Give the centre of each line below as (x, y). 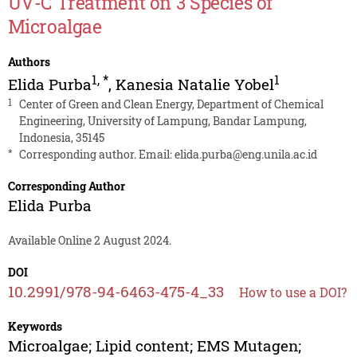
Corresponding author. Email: (96, 155)
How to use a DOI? (292, 292)
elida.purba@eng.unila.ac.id (245, 155)
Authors (29, 62)
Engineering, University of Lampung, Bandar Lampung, (163, 121)
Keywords (35, 327)
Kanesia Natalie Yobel (194, 84)
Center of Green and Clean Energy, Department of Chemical (171, 104)
